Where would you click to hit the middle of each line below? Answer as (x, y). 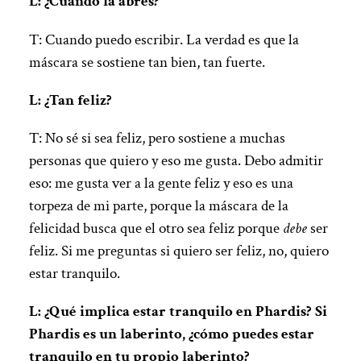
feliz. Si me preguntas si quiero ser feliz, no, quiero (178, 251)
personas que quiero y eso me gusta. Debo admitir (176, 161)
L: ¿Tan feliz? (70, 100)
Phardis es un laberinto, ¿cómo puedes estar (171, 334)
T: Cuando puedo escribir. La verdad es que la (164, 39)
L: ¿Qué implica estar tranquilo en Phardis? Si (178, 312)
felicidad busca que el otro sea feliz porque (156, 229)
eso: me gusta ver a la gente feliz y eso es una (161, 184)
